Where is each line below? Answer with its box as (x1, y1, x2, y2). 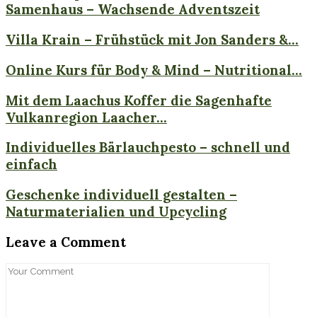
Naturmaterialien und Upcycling (6, 202, 226, 220)
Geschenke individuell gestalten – (6, 185, 237, 203)
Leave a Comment (6, 233, 126, 250)
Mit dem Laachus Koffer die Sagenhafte (6, 91, 272, 109)
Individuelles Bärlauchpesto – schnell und (6, 139, 290, 156)
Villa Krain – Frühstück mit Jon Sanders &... (6, 31, 299, 49)
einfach (6, 156, 57, 173)
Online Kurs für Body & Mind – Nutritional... (6, 61, 302, 79)
